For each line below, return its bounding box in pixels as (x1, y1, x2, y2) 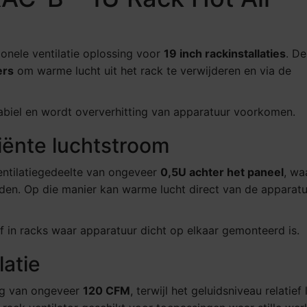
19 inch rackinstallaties (164, 47, 286, 61)
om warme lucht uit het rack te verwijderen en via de (14, 64, 291, 78)
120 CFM (83, 284, 130, 298)
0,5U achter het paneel (160, 165, 284, 180)
